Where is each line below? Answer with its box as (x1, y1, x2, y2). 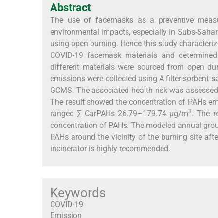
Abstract (50, 1, 91, 14)
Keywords (50, 185, 106, 200)
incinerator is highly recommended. (50, 144, 170, 154)
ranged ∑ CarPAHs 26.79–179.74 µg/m (50, 109, 188, 119)
